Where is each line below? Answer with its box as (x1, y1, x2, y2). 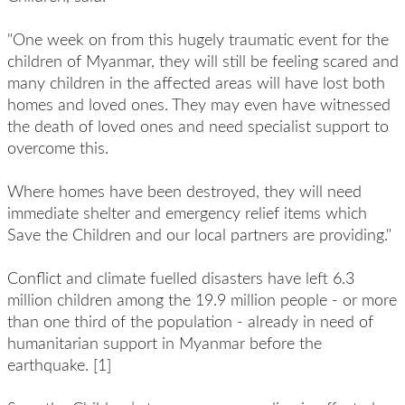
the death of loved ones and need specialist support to (6, 115, 389, 137)
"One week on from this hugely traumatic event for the (6, 28, 389, 50)
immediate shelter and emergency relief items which (6, 202, 367, 223)
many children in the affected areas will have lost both (6, 71, 385, 93)
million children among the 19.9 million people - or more (6, 288, 397, 310)
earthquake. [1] (6, 353, 111, 375)
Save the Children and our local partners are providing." (6, 223, 391, 245)
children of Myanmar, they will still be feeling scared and (6, 50, 399, 71)
